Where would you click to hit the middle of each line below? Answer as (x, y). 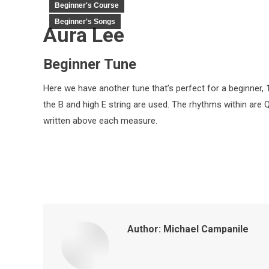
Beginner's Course (87, 5)
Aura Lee (84, 35)
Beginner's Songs (85, 22)
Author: (144, 229)
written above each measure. (100, 121)
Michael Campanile (205, 229)
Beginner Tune (90, 64)
